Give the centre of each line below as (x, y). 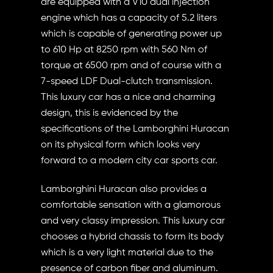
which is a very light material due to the (127, 253)
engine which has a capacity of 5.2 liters (129, 19)
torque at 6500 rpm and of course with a (131, 66)
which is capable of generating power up (132, 34)
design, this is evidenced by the (110, 114)
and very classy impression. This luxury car (133, 221)
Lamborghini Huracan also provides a (124, 189)
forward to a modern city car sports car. (129, 161)
